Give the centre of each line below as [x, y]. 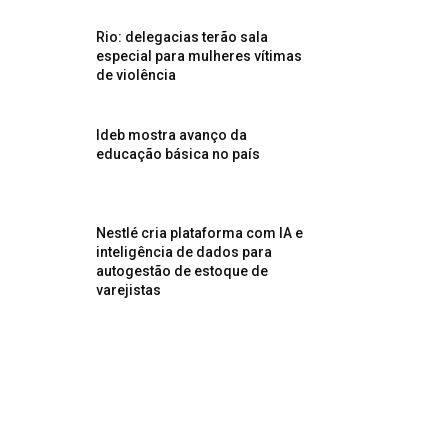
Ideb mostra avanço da [172, 134]
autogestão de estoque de [182, 271]
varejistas [129, 290]
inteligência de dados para [184, 252]
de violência [136, 74]
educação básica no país [178, 153]
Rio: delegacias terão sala [182, 36]
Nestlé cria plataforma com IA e [200, 233]
